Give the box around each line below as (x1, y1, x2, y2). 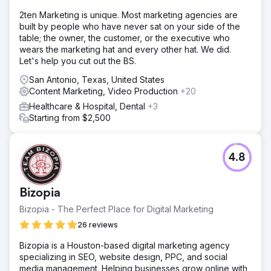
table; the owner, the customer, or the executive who (19, 32, 230, 43)
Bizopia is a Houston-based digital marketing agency (19, 240, 230, 250)
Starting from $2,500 (29, 112, 111, 123)
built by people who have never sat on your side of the (19, 21, 240, 31)
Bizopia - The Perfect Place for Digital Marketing (19, 203, 214, 214)
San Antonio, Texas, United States (29, 74, 165, 85)
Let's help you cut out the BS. (19, 55, 136, 66)
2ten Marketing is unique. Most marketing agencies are (19, 9, 238, 20)
